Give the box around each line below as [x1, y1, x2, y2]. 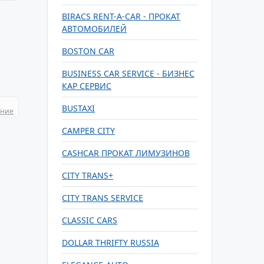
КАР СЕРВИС [62, 80, 111, 91]
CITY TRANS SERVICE [62, 192, 143, 203]
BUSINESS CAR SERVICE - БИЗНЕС [62, 68, 194, 79]
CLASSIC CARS [62, 214, 117, 226]
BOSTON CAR [62, 45, 114, 57]
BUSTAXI [62, 103, 95, 114]
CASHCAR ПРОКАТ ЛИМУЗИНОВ [62, 147, 190, 159]
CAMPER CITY [62, 125, 115, 136]
